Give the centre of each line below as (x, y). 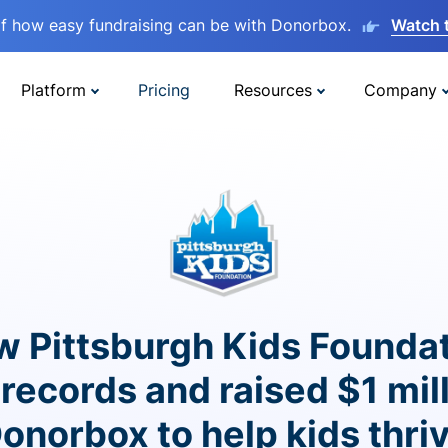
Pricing (164, 89)
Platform (53, 89)
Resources (273, 89)
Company (400, 89)
